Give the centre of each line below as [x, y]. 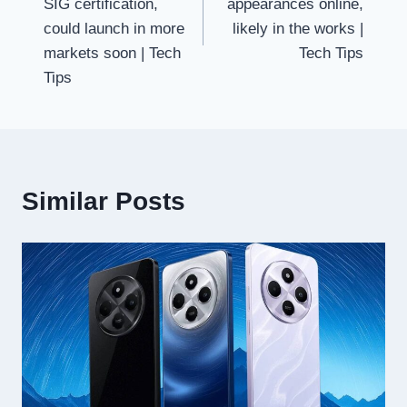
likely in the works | [298, 29]
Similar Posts [104, 202]
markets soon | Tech [112, 54]
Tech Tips [331, 54]
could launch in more [114, 29]
